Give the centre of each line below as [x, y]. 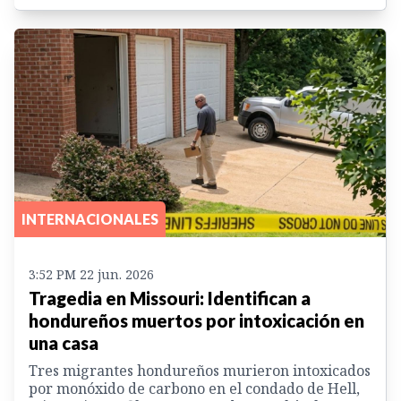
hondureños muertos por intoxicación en [196, 321]
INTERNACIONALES [90, 219]
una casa [64, 343]
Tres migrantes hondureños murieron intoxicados [200, 371]
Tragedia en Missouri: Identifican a [170, 299]
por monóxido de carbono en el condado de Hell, [194, 389]
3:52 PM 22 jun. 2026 [91, 275]
